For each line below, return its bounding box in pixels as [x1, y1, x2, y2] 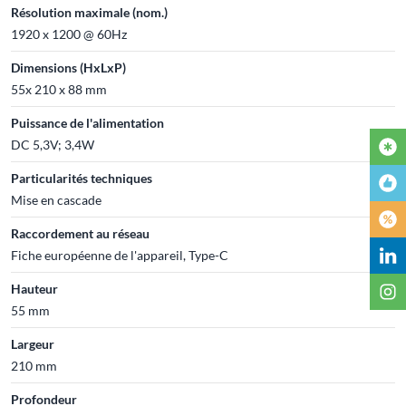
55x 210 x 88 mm [11, 81, 107, 97]
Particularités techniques [11, 169, 152, 186]
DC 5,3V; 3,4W [11, 136, 94, 152]
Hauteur [11, 280, 58, 296]
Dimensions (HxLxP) [11, 59, 126, 75]
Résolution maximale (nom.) [11, 4, 168, 20]
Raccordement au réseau [11, 225, 150, 241]
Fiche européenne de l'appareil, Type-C [11, 246, 228, 263]
